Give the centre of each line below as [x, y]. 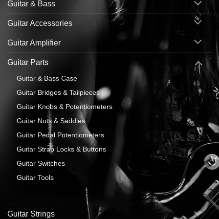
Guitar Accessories [40, 23]
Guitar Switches [41, 164]
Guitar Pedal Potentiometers [60, 135]
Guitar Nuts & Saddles [51, 121]
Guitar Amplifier [34, 43]
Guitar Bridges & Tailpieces [58, 93]
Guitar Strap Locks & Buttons [61, 149]
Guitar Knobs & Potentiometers [65, 107]
